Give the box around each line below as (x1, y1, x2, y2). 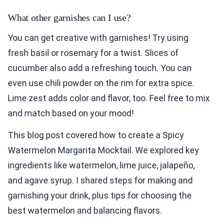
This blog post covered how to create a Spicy (8, 130, 184, 141)
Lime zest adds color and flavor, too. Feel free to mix (8, 93, 210, 104)
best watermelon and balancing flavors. (8, 205, 162, 216)
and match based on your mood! (8, 108, 134, 119)
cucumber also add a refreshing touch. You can (8, 63, 192, 73)
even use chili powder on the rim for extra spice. (8, 78, 194, 89)
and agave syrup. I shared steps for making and (8, 175, 193, 186)
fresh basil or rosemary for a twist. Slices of (8, 48, 179, 58)
